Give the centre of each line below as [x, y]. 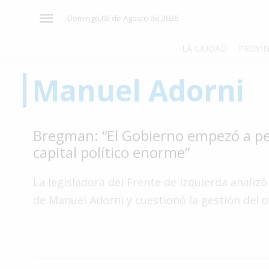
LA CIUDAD [204, 49]
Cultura [33, 194]
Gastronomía [45, 240]
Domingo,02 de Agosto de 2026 [122, 18]
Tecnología [41, 217]
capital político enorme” [111, 152]
